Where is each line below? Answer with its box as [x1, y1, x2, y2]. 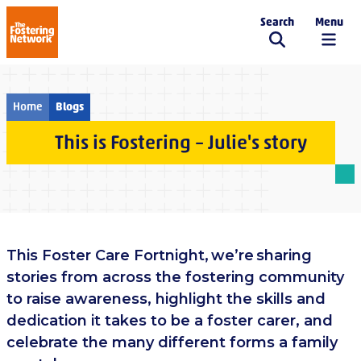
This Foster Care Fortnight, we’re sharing [6, 247, 312, 264]
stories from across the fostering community [6, 268, 344, 286]
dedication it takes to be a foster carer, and [6, 312, 333, 330]
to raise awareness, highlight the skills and [6, 290, 326, 308]
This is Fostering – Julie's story [54, 131, 307, 154]
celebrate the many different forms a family [6, 334, 338, 351]
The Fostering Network [31, 32, 182, 48]
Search [260, 15, 294, 29]
